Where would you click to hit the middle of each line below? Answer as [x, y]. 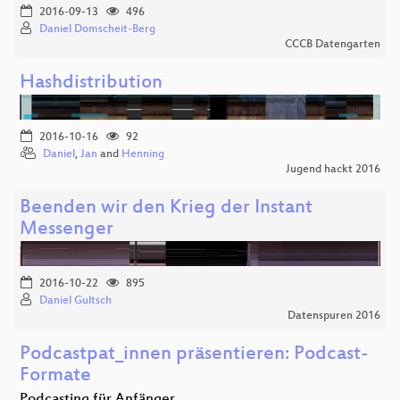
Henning [143, 155]
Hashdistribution [91, 84]
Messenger [67, 230]
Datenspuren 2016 [334, 317]
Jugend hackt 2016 [333, 170]
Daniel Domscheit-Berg [97, 30]
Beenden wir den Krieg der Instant [166, 209]
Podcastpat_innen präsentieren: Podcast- [194, 355]
